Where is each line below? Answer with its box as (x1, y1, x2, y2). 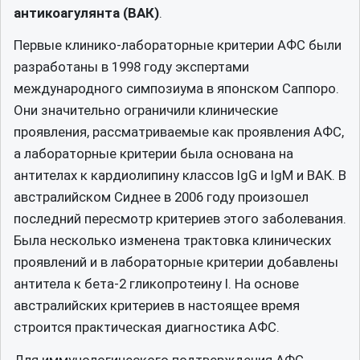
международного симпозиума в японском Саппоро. (14, 80, 339, 96)
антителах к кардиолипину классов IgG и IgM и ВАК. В (14, 167, 346, 183)
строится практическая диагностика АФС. (14, 319, 280, 335)
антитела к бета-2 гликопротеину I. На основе (14, 276, 299, 292)
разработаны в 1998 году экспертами (14, 59, 249, 75)
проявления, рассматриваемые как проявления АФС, (14, 124, 344, 140)
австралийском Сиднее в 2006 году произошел (14, 189, 309, 205)
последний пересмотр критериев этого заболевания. (14, 211, 346, 227)
